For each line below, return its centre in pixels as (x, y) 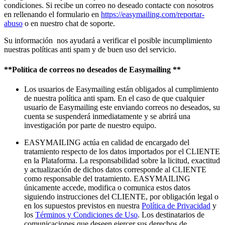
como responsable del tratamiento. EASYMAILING (107, 178)
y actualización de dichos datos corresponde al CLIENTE (115, 169)
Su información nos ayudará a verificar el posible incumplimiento (108, 41)
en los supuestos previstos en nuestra (83, 205)
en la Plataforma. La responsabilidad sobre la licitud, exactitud (122, 160)
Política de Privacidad (176, 205)
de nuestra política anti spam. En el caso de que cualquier (114, 98)
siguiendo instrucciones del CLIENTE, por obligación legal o (121, 196)
